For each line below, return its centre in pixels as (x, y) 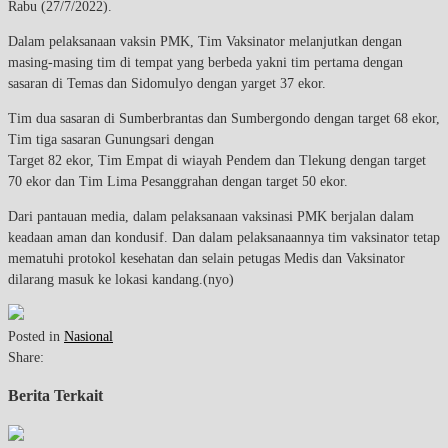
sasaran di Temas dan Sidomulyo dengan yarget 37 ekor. (167, 83)
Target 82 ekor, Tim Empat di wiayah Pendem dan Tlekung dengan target (217, 160)
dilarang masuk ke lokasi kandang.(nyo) (121, 279)
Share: (26, 357)
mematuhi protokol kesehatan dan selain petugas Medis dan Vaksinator (206, 258)
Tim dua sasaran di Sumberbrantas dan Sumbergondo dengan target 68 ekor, (224, 118)
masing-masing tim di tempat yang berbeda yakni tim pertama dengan (205, 62)
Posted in (36, 336)
